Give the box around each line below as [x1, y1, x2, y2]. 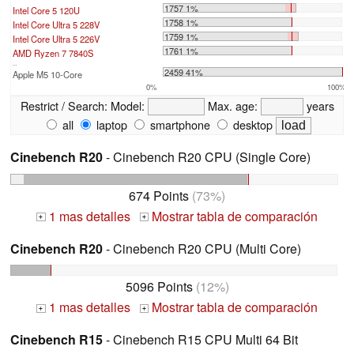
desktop [230, 115, 273, 133]
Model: [107, 96, 148, 114]
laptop [93, 115, 127, 133]
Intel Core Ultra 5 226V [13, 32, 100, 45]
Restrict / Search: [20, 96, 107, 114]
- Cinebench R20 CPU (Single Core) [103, 147, 311, 166]
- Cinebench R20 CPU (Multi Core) [103, 239, 301, 258]
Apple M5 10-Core [13, 67, 82, 81]
